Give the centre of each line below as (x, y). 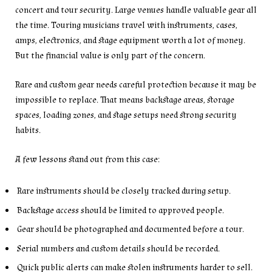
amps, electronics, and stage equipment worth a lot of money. (130, 40)
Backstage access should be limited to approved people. (121, 210)
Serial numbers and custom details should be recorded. (118, 248)
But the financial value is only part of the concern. (110, 55)
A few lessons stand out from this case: (87, 159)
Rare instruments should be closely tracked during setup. (124, 191)
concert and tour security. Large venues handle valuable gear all (136, 10)
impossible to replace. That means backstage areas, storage (125, 100)
